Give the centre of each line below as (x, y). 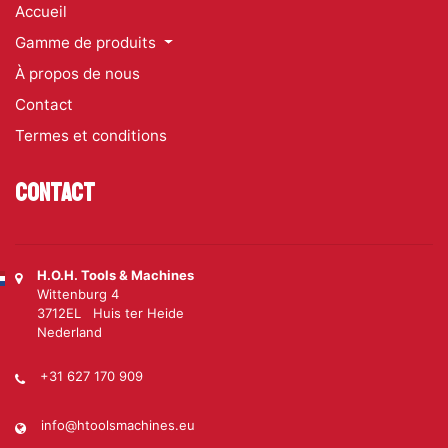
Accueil (41, 11)
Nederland (69, 332)
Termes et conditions (91, 135)
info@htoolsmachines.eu (118, 425)
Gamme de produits (87, 42)
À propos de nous (77, 73)
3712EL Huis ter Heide (110, 313)
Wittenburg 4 (78, 294)
